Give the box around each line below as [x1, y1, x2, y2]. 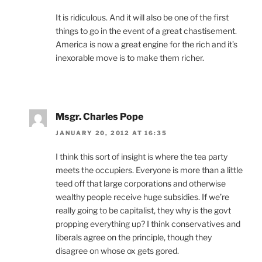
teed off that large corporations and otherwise [56, 178, 226, 189]
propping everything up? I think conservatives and [56, 219, 240, 229]
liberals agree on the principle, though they [56, 232, 212, 243]
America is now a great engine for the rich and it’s [56, 39, 237, 50]
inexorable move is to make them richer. [56, 53, 204, 63]
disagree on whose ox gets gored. [56, 246, 179, 256]
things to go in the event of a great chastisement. [56, 26, 237, 36]
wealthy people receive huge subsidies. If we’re [56, 192, 229, 202]
